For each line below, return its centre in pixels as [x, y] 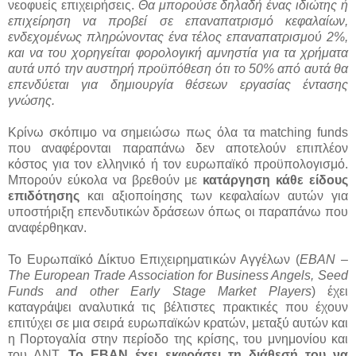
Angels [291, 275]
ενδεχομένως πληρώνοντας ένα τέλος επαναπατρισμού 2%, [178, 37]
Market [237, 291]
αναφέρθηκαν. [47, 227]
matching [286, 132]
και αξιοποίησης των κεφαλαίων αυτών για [214, 195]
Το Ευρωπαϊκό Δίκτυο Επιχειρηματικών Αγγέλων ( [154, 259]
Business [242, 275]
